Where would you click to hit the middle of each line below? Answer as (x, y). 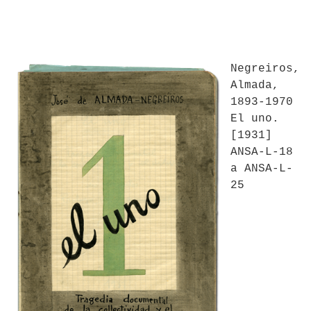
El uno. (255, 119)
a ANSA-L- (262, 169)
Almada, (255, 85)
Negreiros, (265, 69)
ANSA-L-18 (262, 152)
